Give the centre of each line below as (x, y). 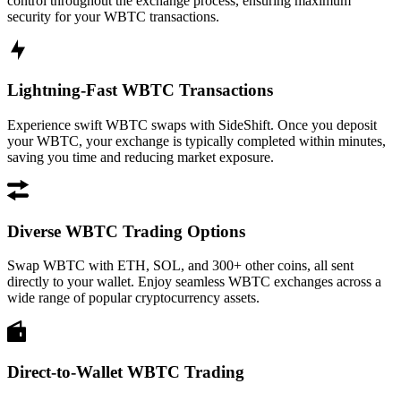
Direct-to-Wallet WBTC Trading (126, 372)
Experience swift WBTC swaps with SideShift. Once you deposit (192, 124)
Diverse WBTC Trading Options (126, 231)
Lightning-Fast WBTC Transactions (140, 90)
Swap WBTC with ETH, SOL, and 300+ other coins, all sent (180, 266)
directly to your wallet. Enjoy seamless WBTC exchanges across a (194, 282)
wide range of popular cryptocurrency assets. (133, 298)
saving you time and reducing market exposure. (141, 157)
